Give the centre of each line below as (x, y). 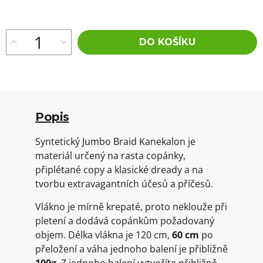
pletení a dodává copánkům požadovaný (125, 221)
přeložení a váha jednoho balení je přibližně (131, 249)
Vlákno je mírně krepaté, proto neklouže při (131, 207)
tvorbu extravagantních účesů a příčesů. (124, 184)
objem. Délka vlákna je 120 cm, (104, 235)
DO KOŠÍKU (167, 42)
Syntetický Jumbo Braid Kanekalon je (115, 141)
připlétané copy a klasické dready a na (119, 170)
